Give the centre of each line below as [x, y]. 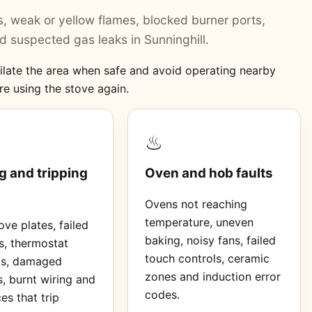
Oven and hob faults [209, 173]
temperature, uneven [199, 222]
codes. [162, 294]
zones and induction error [212, 276]
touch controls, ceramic [207, 258]
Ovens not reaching [196, 204]
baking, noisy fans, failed [210, 240]
